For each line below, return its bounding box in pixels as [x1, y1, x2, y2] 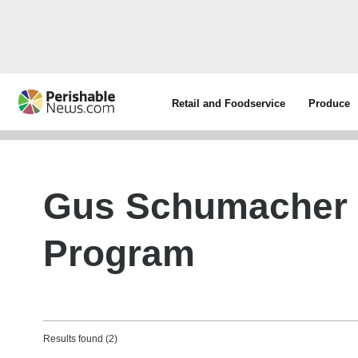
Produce [308, 97, 351, 109]
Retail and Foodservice [172, 97, 286, 109]
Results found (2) [43, 333, 117, 344]
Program [43, 233, 195, 274]
